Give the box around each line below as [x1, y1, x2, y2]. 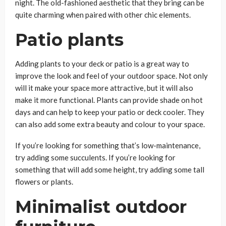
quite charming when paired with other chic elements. [15, 10, 191, 19]
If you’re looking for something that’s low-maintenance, [15, 141, 200, 150]
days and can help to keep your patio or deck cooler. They [15, 107, 204, 117]
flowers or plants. [15, 177, 73, 186]
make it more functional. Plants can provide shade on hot [15, 95, 203, 104]
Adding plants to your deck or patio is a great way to [15, 59, 189, 68]
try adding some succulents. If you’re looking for [15, 153, 176, 162]
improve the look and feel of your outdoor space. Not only [15, 71, 208, 80]
